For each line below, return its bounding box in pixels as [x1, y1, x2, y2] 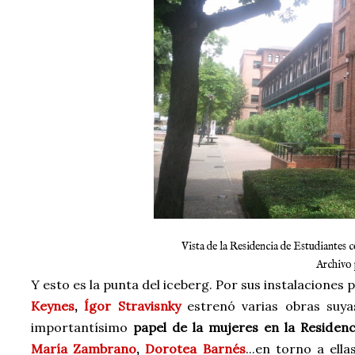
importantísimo [31, 319, 128, 335]
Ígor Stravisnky [84, 298, 181, 314]
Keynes [31, 298, 74, 314]
